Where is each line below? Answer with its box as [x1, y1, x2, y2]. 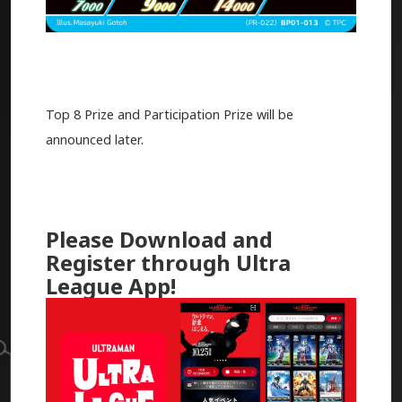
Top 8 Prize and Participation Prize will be [45, 106, 293, 124]
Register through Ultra [45, 248, 291, 278]
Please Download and [45, 224, 273, 255]
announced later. [45, 131, 144, 149]
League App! [45, 271, 176, 301]
